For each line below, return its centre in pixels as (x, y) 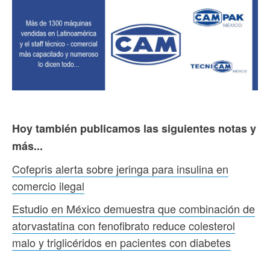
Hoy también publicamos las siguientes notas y (134, 128)
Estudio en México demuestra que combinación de (133, 208)
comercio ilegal (48, 185)
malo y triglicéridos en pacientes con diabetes (121, 242)
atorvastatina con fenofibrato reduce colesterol (124, 225)
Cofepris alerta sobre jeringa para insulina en (120, 168)
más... (27, 146)
